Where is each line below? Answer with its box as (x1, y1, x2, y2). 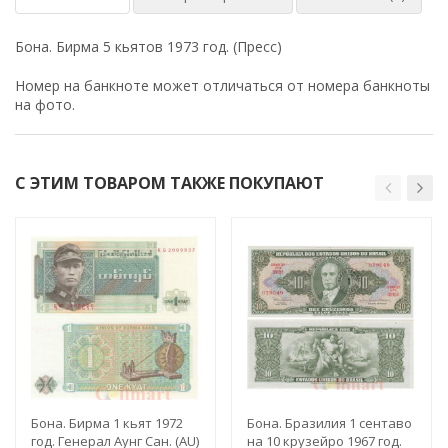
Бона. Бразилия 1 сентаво (247, 414, 412, 433)
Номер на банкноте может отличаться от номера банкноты (15, 76, 430, 96)
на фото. (15, 95, 75, 115)
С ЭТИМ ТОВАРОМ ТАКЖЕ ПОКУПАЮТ (15, 172, 324, 195)
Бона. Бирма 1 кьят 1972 (31, 414, 183, 433)
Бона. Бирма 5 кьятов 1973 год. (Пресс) (15, 37, 282, 57)
